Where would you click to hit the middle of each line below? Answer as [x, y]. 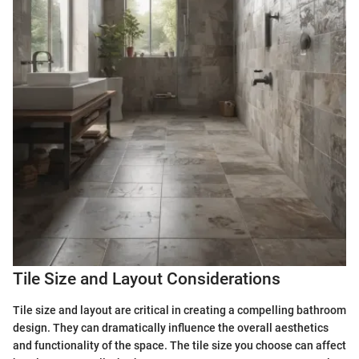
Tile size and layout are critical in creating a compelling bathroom [179, 310]
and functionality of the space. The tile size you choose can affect [179, 345]
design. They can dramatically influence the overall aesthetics [171, 327]
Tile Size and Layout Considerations [147, 279]
